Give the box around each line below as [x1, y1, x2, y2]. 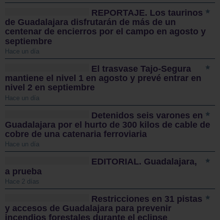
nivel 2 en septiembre [5, 82, 95, 93]
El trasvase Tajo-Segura [91, 64, 192, 74]
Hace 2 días [5, 177, 39, 185]
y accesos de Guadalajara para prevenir [5, 203, 171, 214]
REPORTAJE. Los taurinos [91, 8, 203, 18]
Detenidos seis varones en [91, 110, 203, 120]
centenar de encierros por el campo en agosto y [5, 27, 206, 37]
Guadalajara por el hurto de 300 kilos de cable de [5, 120, 210, 130]
